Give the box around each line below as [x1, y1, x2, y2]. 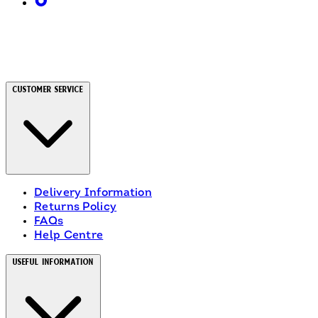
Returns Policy [34, 201, 117, 213]
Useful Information [13, 256, 94, 267]
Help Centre [34, 229, 104, 241]
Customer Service [13, 84, 83, 94]
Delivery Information [34, 187, 152, 199]
